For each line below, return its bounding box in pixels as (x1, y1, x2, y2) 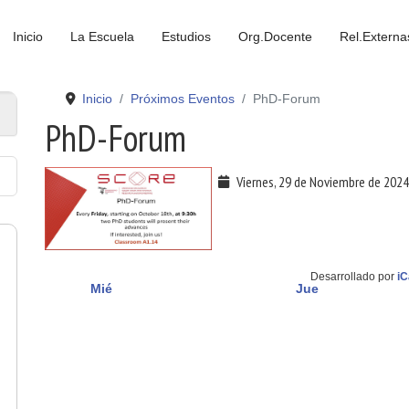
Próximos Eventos (130, 91, 235, 106)
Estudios (162, 29, 211, 44)
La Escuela (70, 29, 134, 44)
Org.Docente (238, 29, 312, 44)
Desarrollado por (309, 270, 397, 284)
